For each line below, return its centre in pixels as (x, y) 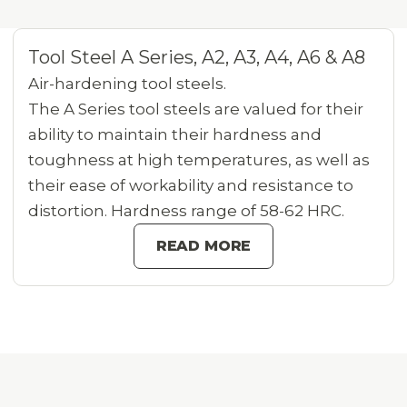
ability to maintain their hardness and (175, 135)
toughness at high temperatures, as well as (199, 160)
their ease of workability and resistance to (191, 186)
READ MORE (203, 246)
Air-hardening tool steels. (128, 84)
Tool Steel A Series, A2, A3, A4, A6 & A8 (197, 58)
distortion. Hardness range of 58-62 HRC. (187, 211)
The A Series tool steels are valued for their (196, 109)
